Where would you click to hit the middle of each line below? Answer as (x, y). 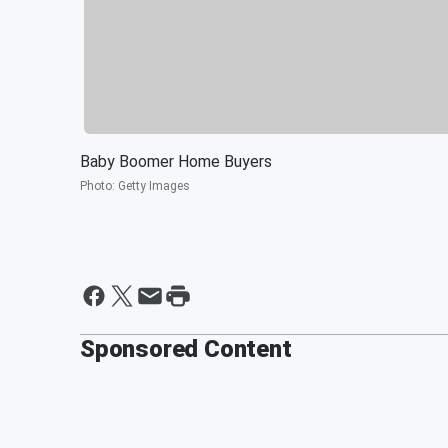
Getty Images (154, 185)
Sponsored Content (186, 348)
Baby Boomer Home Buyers (176, 161)
